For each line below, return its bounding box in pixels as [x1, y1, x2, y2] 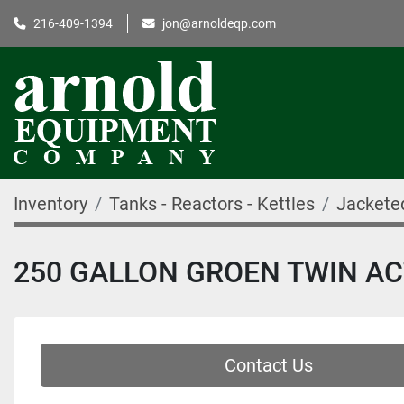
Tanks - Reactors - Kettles [109, 193, 315, 215]
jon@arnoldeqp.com [162, 15, 276, 31]
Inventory [14, 193, 87, 215]
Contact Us [224, 354, 313, 376]
